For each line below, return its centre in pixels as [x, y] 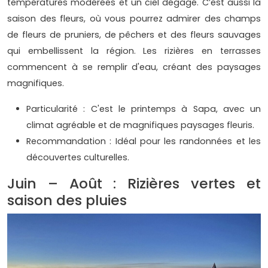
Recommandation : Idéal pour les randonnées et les [144, 141]
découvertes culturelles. [78, 158]
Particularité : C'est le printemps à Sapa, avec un [144, 109]
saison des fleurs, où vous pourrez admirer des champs [134, 19]
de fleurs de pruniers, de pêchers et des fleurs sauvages [134, 35]
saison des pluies [67, 200]
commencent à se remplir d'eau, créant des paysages [134, 67]
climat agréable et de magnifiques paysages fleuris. [140, 125]
